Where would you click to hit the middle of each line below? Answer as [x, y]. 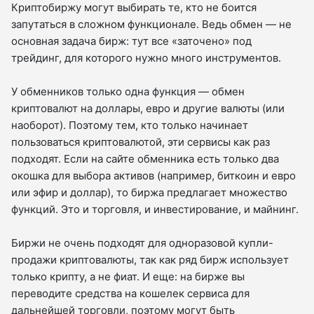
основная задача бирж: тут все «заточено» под [131, 41]
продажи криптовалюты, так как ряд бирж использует [150, 260]
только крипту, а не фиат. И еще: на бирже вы [128, 277]
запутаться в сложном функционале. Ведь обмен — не [151, 25]
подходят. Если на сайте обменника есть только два [145, 159]
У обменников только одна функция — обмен [128, 92]
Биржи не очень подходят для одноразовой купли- [142, 243]
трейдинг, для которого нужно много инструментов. [146, 58]
